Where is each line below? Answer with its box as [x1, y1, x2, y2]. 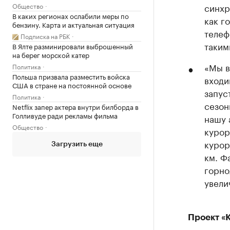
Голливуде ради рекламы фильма [12, 110, 118, 120]
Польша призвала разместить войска [12, 71, 130, 81]
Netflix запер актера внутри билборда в [12, 101, 139, 111]
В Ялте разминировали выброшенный [12, 41, 133, 51]
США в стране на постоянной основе [12, 80, 131, 90]
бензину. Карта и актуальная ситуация [12, 19, 135, 29]
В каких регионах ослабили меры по [12, 10, 129, 21]
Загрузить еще [51, 141, 103, 148]
